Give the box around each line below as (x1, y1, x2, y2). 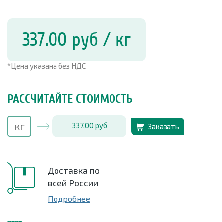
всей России (48, 177, 98, 189)
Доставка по (48, 165, 100, 176)
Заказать (148, 121, 179, 131)
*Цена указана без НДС (7, 61, 86, 71)
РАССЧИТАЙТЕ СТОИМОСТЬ (7, 92, 132, 106)
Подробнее (48, 194, 90, 204)
